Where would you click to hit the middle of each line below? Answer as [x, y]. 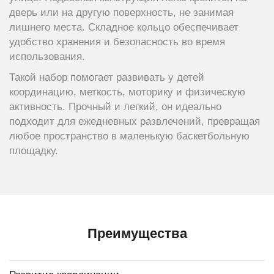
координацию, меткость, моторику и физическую [127, 92]
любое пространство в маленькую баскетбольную [129, 136]
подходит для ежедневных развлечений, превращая [135, 121]
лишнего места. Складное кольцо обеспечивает [124, 27]
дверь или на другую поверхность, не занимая [121, 13]
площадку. [34, 151]
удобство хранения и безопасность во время [117, 42]
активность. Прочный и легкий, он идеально [115, 107]
